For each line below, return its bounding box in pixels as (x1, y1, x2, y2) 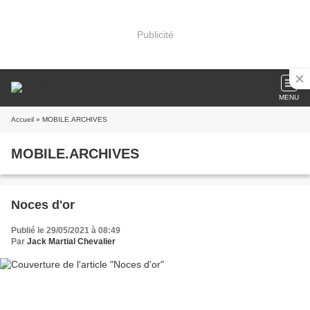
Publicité (136, 28, 174, 40)
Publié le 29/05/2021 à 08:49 (11, 226, 120, 235)
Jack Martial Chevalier (27, 237, 116, 246)
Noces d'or (11, 198, 75, 212)
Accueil (11, 116, 34, 123)
